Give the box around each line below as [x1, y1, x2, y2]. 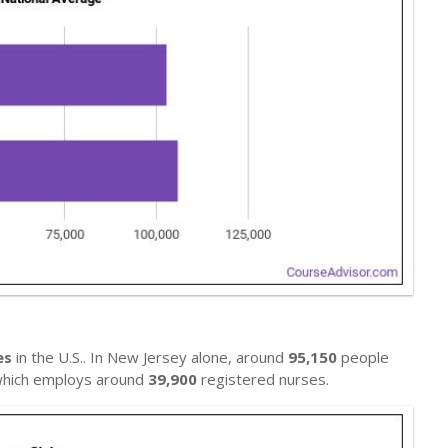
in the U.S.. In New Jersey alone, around [12, 346, 288, 367]
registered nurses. [197, 368, 329, 389]
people [337, 346, 389, 367]
